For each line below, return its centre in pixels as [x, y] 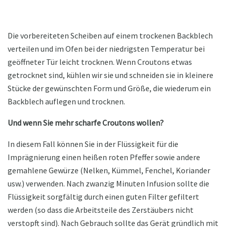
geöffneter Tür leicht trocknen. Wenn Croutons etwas [100, 62]
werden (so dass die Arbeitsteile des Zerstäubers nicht [101, 210]
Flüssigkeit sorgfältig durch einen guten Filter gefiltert [103, 196]
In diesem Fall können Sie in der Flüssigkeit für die [93, 144]
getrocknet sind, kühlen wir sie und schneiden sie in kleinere [110, 75]
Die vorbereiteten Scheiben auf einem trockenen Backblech [110, 35]
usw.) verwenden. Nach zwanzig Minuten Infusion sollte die [108, 183]
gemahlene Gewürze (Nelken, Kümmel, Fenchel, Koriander [109, 170]
